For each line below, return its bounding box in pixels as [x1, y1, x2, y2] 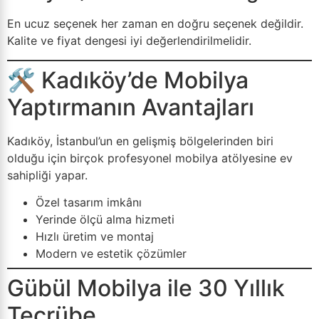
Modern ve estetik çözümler [36, 246, 187, 261]
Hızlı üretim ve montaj [36, 229, 154, 244]
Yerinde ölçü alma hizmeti [36, 211, 174, 226]
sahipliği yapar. [7, 167, 88, 182]
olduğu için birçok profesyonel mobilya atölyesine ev [7, 150, 293, 165]
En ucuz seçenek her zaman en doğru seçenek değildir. [7, 16, 303, 31]
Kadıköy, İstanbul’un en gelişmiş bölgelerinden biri [7, 133, 273, 148]
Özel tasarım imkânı [36, 194, 142, 209]
